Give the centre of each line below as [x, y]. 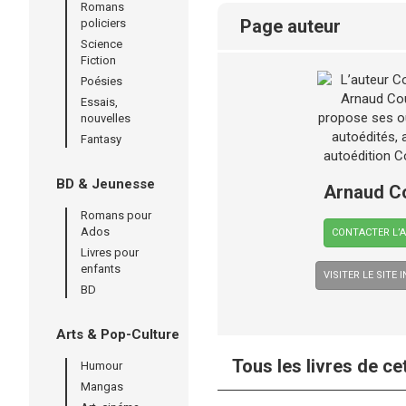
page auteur [296, 26]
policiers [103, 23]
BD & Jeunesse [106, 184]
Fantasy [101, 139]
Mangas [102, 387]
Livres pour [110, 252]
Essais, [99, 102]
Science [101, 44]
